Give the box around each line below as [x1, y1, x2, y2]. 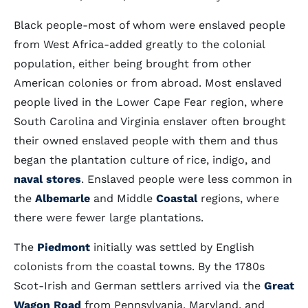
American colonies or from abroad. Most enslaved [14, 76, 282, 89]
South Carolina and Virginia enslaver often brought [14, 115, 286, 128]
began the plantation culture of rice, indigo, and [14, 153, 271, 166]
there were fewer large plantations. [14, 211, 203, 224]
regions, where [197, 192, 279, 205]
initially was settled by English [90, 241, 254, 254]
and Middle [90, 192, 156, 205]
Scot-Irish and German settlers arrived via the [14, 279, 264, 292]
